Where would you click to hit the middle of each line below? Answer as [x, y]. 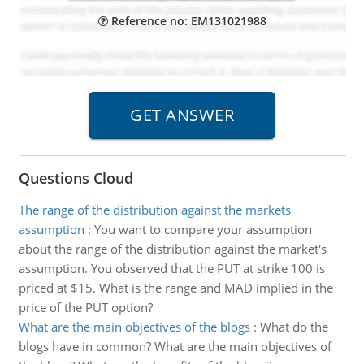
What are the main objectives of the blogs [134, 327]
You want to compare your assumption [203, 229]
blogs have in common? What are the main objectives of [175, 346]
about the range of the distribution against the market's [172, 249]
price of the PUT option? [85, 307]
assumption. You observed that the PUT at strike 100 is [171, 268]
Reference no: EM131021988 [187, 21]
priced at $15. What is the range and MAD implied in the [175, 288]
